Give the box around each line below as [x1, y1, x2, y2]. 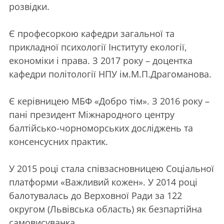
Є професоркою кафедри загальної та [9, 27, 174, 39]
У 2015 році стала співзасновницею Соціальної [9, 162, 214, 174]
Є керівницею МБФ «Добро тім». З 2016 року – [9, 94, 209, 107]
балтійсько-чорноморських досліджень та [9, 121, 193, 134]
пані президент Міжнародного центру [9, 108, 174, 120]
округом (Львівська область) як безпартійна [9, 202, 202, 215]
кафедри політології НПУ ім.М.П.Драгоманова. [9, 67, 211, 80]
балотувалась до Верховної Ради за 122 [9, 189, 182, 201]
